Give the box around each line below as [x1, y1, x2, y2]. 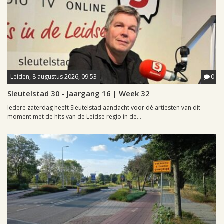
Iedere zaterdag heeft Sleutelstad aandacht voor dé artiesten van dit [7, 103, 200, 112]
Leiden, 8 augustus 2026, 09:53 [10, 72, 97, 81]
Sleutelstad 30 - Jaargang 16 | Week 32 [7, 88, 150, 99]
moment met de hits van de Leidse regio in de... [7, 112, 141, 121]
